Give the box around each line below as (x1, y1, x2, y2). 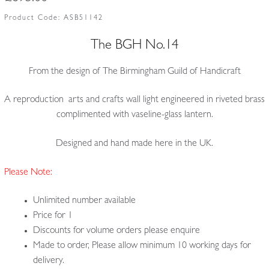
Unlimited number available (32, 196, 136, 207)
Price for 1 (32, 211, 73, 222)
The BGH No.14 (91, 40, 178, 53)
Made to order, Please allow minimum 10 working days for (32, 241, 251, 252)
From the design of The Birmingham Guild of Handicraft (28, 67, 241, 77)
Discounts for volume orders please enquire (32, 226, 200, 237)
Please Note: (4, 168, 52, 178)
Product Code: (4, 15, 64, 23)
